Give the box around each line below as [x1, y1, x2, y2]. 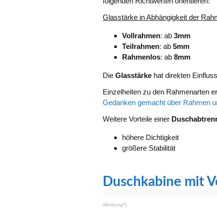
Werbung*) [103, 202, 126, 207]
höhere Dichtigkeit [122, 133, 179, 141]
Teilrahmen [122, 42, 159, 50]
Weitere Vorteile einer [103, 115, 171, 123]
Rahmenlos [122, 53, 160, 61]
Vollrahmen [122, 31, 160, 40]
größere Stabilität [122, 144, 175, 152]
